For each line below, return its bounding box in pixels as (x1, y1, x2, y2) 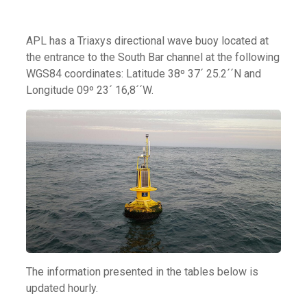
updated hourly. (26, 281, 99, 295)
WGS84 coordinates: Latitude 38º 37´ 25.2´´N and (26, 66, 262, 80)
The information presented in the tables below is (26, 265, 259, 278)
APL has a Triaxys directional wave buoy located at (26, 34, 269, 47)
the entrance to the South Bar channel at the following (26, 50, 280, 64)
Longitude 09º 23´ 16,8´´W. (26, 83, 154, 97)
